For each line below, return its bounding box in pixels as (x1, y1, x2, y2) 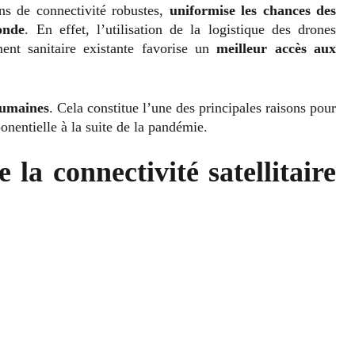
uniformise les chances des (169, 2, 336, 19)
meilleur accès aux (216, 40, 337, 57)
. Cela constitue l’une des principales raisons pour (48, 100, 337, 116)
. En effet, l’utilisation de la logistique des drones (25, 21, 337, 38)
